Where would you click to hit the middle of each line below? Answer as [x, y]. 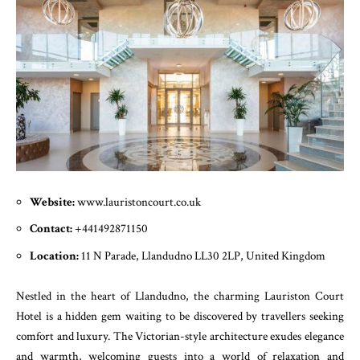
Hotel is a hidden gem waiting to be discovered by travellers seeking [180, 317]
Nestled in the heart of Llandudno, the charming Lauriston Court [180, 297]
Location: [55, 256]
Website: [53, 202]
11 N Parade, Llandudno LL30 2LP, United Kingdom [203, 256]
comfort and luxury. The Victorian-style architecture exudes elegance [180, 337]
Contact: [52, 229]
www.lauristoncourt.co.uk [139, 202]
